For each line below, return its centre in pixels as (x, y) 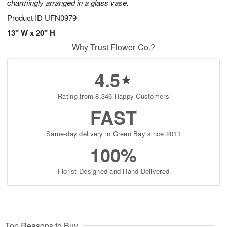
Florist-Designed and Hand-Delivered (113, 171)
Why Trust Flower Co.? (113, 47)
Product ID (26, 18)
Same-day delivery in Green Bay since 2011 (113, 134)
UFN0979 (61, 18)
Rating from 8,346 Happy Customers (113, 96)
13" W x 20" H (31, 33)
